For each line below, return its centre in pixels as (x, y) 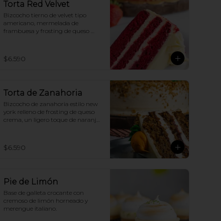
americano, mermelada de (41, 23)
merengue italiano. (30, 208)
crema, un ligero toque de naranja (52, 120)
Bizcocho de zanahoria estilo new (51, 104)
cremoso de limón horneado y (46, 201)
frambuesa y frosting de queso (46, 31)
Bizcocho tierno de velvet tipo (45, 15)
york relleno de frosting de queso (49, 112)
